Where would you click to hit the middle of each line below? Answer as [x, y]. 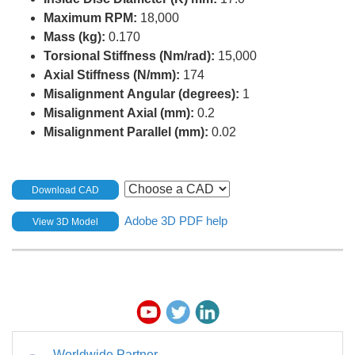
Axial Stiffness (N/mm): [112, 75]
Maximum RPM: [90, 18]
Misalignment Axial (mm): [119, 113]
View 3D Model [66, 221]
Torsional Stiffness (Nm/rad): [129, 56]
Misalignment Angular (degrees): [141, 94]
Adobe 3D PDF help [176, 220]
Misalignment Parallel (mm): [126, 132]
